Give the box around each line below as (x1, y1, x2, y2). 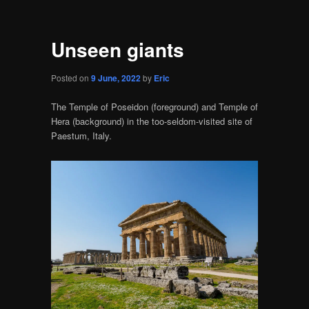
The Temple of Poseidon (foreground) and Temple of (50, 99, 258, 113)
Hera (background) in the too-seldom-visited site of (50, 114, 252, 128)
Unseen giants (50, 34, 184, 63)
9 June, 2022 (90, 72, 141, 85)
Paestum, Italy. (50, 128, 112, 142)
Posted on (50, 72, 91, 84)
